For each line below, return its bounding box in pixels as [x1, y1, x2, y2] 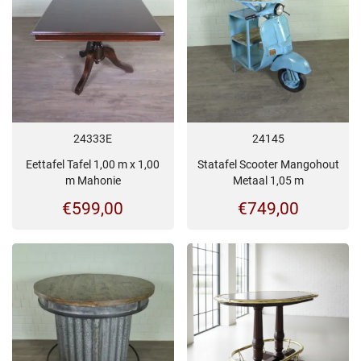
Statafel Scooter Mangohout [197, 157, 339, 171]
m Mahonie [64, 173, 121, 187]
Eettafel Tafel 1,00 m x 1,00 [26, 157, 160, 171]
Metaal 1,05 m [232, 173, 304, 187]
